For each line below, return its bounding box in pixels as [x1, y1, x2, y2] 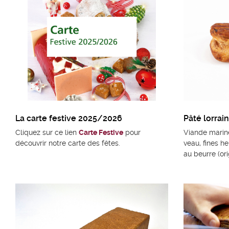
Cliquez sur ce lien [15, 128, 79, 137]
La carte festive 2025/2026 [15, 113, 122, 124]
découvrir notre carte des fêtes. [15, 139, 120, 148]
